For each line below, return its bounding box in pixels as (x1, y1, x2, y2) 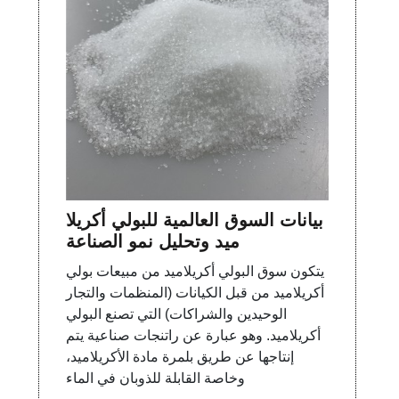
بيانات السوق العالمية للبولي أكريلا (66, 210, 324, 231)
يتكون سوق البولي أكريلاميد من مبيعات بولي (66, 264, 325, 280)
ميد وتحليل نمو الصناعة (66, 232, 240, 252)
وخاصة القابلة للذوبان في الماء (66, 370, 246, 387)
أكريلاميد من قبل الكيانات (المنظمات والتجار (66, 285, 325, 301)
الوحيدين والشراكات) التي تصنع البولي (66, 306, 288, 322)
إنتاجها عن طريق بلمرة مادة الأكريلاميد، (66, 349, 295, 365)
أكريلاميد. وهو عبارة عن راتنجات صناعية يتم (66, 328, 322, 344)
